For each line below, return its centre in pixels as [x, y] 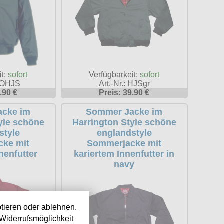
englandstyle [124, 133]
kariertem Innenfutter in [124, 154]
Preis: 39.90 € [124, 93]
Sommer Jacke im [124, 112]
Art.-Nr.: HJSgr [124, 84]
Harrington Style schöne [124, 123]
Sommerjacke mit [124, 144]
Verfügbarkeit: [115, 75]
